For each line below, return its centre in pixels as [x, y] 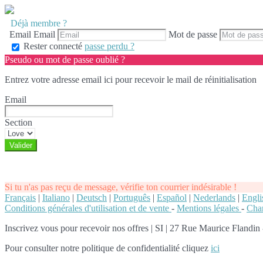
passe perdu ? [109, 46]
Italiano [56, 197]
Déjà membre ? [39, 23]
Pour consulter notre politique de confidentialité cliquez [108, 248]
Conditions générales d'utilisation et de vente [88, 208]
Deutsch [92, 197]
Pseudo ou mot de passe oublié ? [65, 59]
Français [20, 197]
